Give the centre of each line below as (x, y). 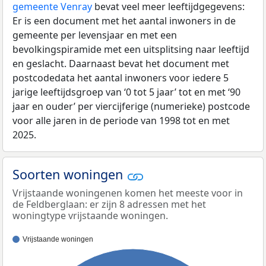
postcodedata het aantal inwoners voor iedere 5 (121, 78)
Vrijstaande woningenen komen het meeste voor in (128, 193)
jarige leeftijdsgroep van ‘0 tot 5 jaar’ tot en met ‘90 (126, 92)
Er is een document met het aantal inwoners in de (124, 21)
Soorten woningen (69, 175)
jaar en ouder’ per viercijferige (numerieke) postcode (131, 107)
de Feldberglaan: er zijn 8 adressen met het (109, 204)
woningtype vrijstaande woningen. (90, 215)
